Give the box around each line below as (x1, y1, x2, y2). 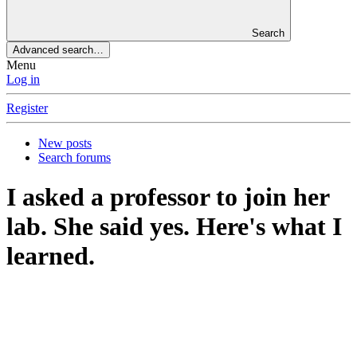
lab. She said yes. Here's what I (6, 211, 342, 241)
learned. (6, 241, 95, 270)
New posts (38, 136, 92, 151)
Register (6, 101, 48, 116)
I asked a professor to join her (6, 182, 329, 211)
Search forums (38, 151, 111, 165)
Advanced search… (13, 44, 104, 57)
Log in (6, 73, 40, 87)
